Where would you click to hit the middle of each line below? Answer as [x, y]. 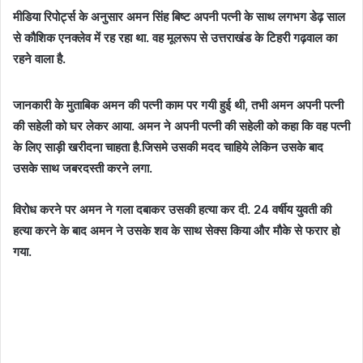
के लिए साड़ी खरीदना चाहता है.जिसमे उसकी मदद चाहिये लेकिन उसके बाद [168, 147]
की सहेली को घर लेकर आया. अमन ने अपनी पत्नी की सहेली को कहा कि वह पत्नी [181, 126]
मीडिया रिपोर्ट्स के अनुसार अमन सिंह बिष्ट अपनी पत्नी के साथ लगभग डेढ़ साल [179, 16]
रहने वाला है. [39, 58]
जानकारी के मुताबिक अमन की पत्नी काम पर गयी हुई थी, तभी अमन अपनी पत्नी [178, 105]
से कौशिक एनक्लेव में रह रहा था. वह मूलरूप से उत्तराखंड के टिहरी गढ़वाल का [175, 37]
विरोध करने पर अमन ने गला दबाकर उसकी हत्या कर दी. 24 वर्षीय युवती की [172, 209]
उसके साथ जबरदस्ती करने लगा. [83, 168]
